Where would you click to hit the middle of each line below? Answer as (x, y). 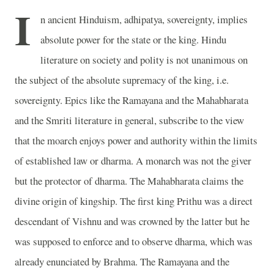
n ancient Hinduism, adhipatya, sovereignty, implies (144, 19)
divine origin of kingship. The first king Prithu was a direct (134, 201)
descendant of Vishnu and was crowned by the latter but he (132, 221)
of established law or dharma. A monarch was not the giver (133, 161)
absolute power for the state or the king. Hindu (133, 39)
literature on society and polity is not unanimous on (144, 60)
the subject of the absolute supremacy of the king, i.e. (122, 80)
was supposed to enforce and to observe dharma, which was (134, 241)
